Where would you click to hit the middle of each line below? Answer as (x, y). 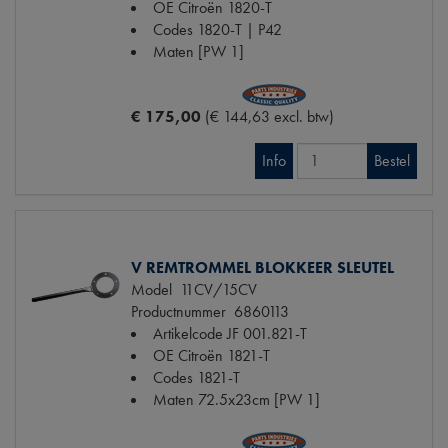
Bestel (392, 160)
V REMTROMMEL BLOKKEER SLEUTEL (262, 267)
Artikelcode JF (196, 333)
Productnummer (178, 311)
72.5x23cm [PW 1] (259, 399)
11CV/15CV (214, 289)
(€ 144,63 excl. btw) (269, 116)
